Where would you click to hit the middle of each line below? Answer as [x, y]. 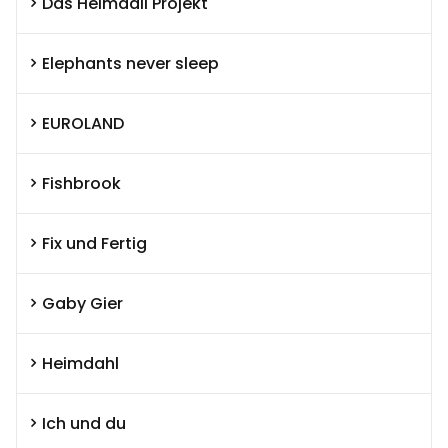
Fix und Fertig [94, 243]
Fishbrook [81, 183]
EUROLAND [83, 123]
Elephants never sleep [130, 63]
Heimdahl [80, 363]
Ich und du [84, 423]
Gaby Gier [82, 303]
